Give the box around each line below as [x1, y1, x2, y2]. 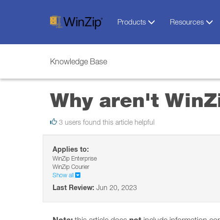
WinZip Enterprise [53, 155, 97, 162]
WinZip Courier [53, 163, 89, 170]
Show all [53, 171, 75, 179]
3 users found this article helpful [57, 118, 155, 126]
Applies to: [53, 145, 89, 154]
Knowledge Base [50, 57, 107, 66]
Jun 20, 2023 [94, 183, 137, 192]
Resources [169, 17, 206, 26]
